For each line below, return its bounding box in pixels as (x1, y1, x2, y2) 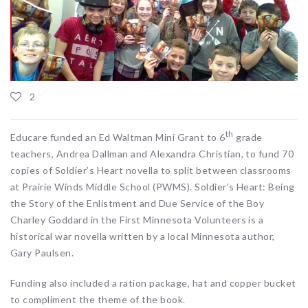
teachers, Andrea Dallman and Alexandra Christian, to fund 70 (10, 148, 294, 160)
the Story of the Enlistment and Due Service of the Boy (10, 197, 265, 210)
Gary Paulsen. (10, 247, 74, 259)
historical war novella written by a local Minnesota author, (10, 230, 275, 243)
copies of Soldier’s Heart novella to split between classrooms (10, 164, 291, 177)
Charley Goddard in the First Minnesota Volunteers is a (10, 214, 264, 226)
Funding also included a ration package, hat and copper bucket (10, 277, 296, 289)
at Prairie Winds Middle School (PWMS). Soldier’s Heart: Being (10, 181, 295, 193)
